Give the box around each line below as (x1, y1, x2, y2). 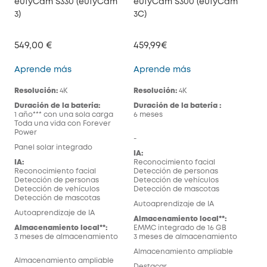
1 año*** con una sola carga (14, 111, 113, 118)
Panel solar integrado (14, 144, 92, 151)
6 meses (133, 111, 163, 118)
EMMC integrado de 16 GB (133, 224, 226, 231)
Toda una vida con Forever (14, 120, 111, 127)
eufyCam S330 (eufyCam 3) (71, 64, 183, 72)
